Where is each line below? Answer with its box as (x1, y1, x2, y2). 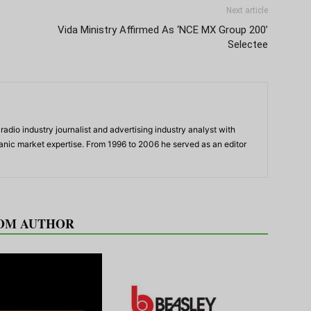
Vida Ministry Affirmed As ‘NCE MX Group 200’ (58, 23, 268, 36)
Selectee (228, 37, 268, 51)
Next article (226, 5, 268, 15)
